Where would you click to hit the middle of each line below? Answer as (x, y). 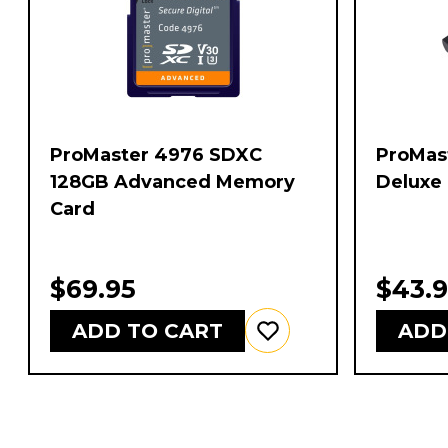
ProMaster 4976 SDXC (156, 155)
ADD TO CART (147, 330)
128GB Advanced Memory (172, 182)
